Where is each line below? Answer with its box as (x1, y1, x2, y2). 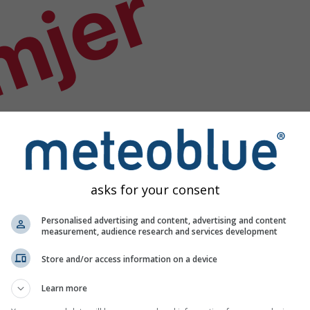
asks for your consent (90, 181, 220, 198)
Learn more (42, 282, 87, 294)
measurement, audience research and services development (42, 225, 277, 237)
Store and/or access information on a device (42, 253, 217, 265)
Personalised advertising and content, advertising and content (42, 214, 286, 226)
